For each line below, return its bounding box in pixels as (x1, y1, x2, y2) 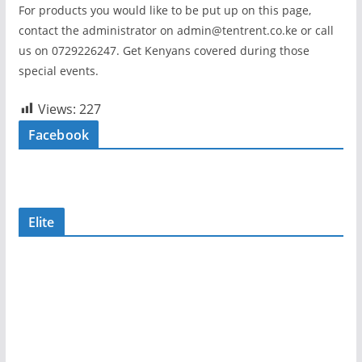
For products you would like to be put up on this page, (18, 2, 311, 18)
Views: (37, 99, 76, 118)
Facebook (27, 125, 89, 144)
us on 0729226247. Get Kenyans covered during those (18, 42, 309, 58)
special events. (18, 62, 99, 78)
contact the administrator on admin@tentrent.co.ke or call (18, 22, 334, 38)
